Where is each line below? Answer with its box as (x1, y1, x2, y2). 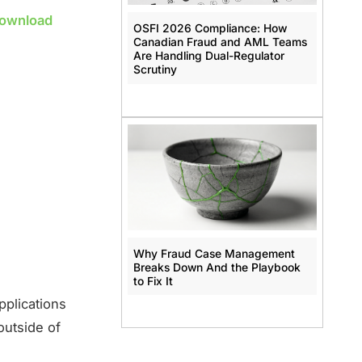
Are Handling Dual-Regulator (133, 49, 284, 63)
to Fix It (133, 274, 173, 288)
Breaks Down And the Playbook (133, 260, 301, 274)
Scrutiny (133, 63, 177, 77)
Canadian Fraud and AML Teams (133, 36, 307, 49)
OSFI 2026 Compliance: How (133, 22, 287, 36)
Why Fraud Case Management (133, 246, 295, 260)
